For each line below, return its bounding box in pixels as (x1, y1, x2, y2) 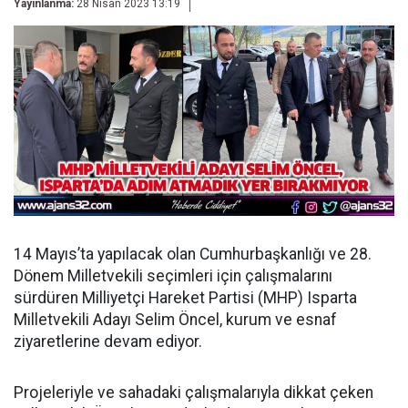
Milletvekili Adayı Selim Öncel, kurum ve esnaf (14, 311, 337, 329)
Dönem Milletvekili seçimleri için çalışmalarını (14, 267, 332, 285)
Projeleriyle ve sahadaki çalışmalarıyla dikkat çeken (14, 383, 373, 402)
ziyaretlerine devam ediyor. (14, 332, 202, 351)
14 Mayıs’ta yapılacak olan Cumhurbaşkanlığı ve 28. (14, 245, 372, 263)
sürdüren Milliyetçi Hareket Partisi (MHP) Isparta (14, 289, 357, 307)
